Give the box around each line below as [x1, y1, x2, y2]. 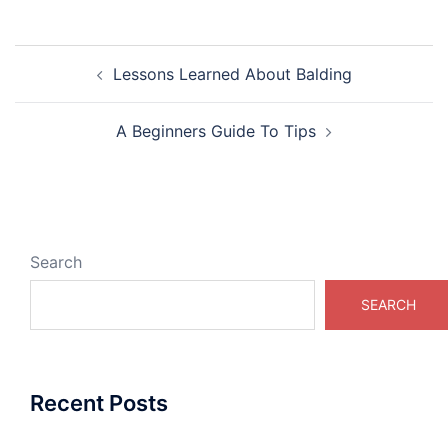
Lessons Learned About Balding [112, 64, 352, 84]
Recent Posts [30, 390, 168, 416]
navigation [14, 71, 137, 100]
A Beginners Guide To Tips [116, 121, 316, 141]
